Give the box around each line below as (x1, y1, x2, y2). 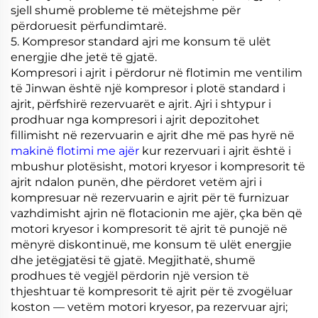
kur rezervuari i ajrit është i (142, 143, 291, 158)
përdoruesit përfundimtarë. (11, 18, 166, 33)
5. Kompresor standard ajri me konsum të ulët (11, 34, 271, 48)
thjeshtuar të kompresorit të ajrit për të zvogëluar (11, 284, 292, 298)
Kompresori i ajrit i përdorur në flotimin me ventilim (11, 65, 302, 79)
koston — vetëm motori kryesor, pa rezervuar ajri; (11, 300, 287, 314)
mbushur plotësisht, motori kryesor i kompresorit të (11, 159, 305, 173)
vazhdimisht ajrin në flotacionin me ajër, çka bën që (11, 206, 302, 220)
